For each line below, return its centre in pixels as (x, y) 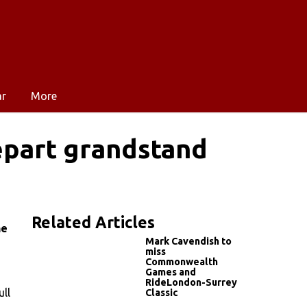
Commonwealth (182, 261)
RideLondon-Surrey (191, 282)
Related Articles (93, 222)
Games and (171, 272)
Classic (162, 292)
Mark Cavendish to (188, 241)
